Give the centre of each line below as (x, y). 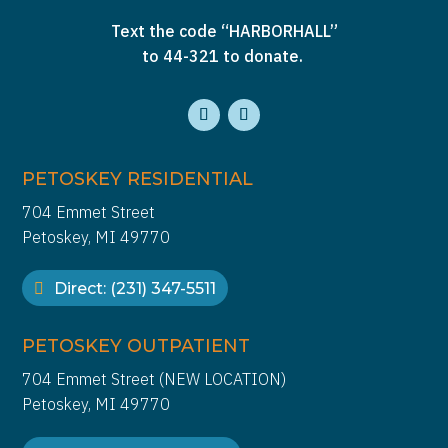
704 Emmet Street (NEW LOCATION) (154, 379)
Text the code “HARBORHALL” (224, 30)
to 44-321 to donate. (224, 55)
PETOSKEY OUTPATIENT (136, 346)
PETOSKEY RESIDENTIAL (138, 178)
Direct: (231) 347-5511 (135, 288)
